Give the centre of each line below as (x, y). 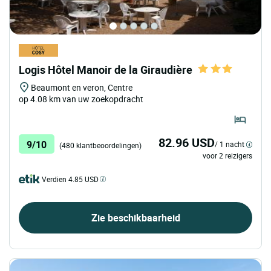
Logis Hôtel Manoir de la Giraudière (106, 70)
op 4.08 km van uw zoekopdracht (81, 99)
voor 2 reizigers (227, 155)
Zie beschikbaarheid (135, 217)
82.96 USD (187, 142)
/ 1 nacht (230, 144)
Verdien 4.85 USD (70, 179)
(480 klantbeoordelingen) (100, 145)
